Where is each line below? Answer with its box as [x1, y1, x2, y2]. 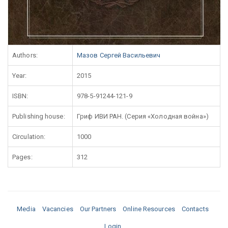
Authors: [12, 51, 38, 59]
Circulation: [12, 132, 46, 140]
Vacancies [42, 205, 73, 213]
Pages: [12, 153, 33, 161]
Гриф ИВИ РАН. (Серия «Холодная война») [77, 112, 209, 120]
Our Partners [79, 205, 117, 213]
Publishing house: [12, 112, 65, 120]
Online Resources [123, 205, 175, 213]
